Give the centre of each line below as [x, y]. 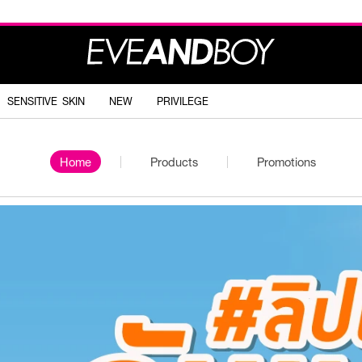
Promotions [286, 162]
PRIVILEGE [183, 101]
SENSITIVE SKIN [46, 101]
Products [174, 162]
